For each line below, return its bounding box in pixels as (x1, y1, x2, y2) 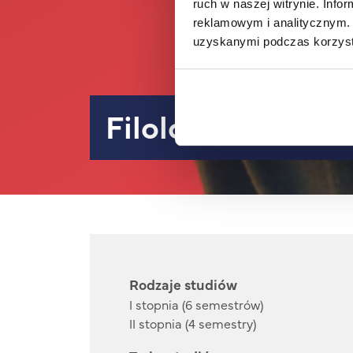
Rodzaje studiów (129, 274, 237, 295)
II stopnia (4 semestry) (129, 314, 256, 333)
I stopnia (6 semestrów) (129, 295, 263, 314)
